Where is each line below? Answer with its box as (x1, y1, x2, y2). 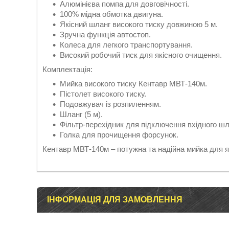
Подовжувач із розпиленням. (60, 100, 161, 108)
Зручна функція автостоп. (60, 30, 151, 39)
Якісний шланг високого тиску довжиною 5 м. (60, 20, 218, 29)
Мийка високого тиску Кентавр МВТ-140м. (60, 79, 207, 88)
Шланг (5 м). (60, 110, 103, 119)
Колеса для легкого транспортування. (60, 40, 193, 49)
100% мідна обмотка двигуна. (60, 10, 163, 18)
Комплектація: (42, 65, 93, 74)
